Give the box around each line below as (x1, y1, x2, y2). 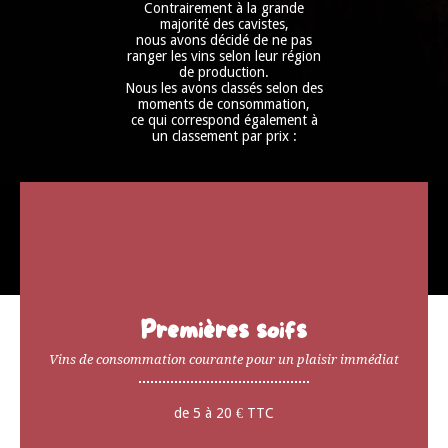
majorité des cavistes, (159, 15, 289, 32)
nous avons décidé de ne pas (136, 31, 312, 48)
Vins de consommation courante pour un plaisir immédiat (49, 352, 399, 368)
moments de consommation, (138, 95, 310, 112)
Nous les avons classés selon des (125, 79, 323, 96)
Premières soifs (141, 318, 307, 346)
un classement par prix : (151, 127, 297, 144)
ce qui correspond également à (130, 111, 318, 128)
